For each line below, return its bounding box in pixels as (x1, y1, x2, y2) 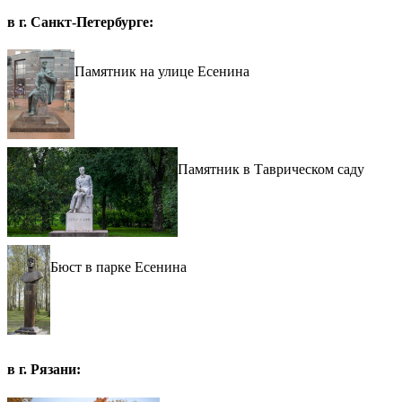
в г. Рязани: (7, 362, 81, 378)
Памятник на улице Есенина (74, 64, 249, 80)
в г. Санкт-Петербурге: (7, 13, 153, 30)
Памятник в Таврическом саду (177, 162, 364, 178)
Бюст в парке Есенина (50, 259, 188, 275)
